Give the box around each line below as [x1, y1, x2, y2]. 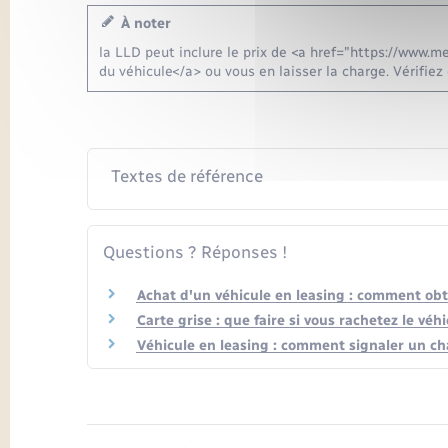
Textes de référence [110, 165, 263, 186]
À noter [113, 15, 171, 32]
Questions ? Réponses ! [103, 241, 287, 262]
